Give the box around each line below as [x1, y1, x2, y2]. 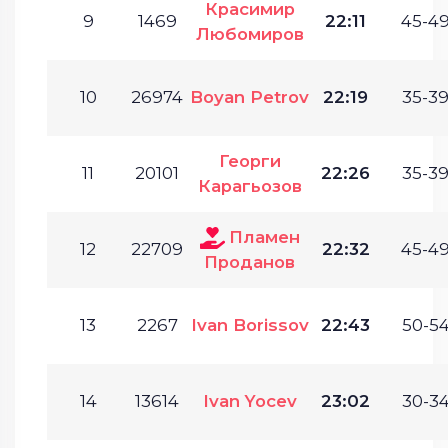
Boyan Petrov [190, 86, 309, 107]
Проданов [204, 251, 295, 272]
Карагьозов [197, 175, 302, 196]
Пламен [228, 226, 300, 247]
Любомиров [195, 23, 304, 44]
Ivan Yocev [202, 390, 297, 411]
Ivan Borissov [190, 314, 309, 335]
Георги [218, 150, 281, 171]
